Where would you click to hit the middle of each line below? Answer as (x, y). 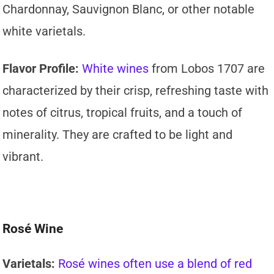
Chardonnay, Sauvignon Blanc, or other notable (129, 9)
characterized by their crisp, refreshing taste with (136, 91)
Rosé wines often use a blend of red (155, 264)
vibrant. (23, 157)
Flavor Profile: (41, 69)
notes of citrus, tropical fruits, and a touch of (123, 113)
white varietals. (44, 31)
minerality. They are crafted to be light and (118, 135)
